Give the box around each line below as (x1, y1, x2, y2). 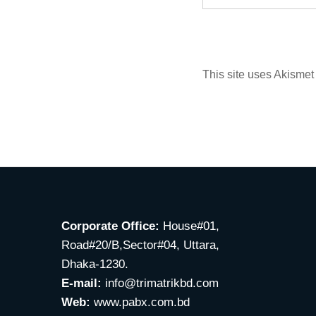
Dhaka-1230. (61, 257, 128, 271)
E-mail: (61, 276, 102, 290)
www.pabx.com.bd (94, 295, 190, 309)
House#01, (159, 219, 219, 233)
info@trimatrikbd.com (102, 276, 219, 290)
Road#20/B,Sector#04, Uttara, (61, 238, 219, 252)
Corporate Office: (61, 219, 159, 233)
